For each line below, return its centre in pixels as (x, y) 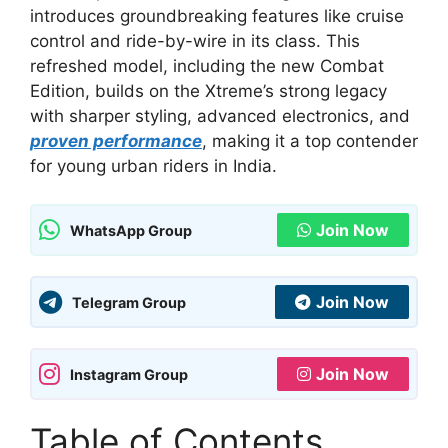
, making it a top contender (310, 140)
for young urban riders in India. (153, 165)
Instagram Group (129, 374)
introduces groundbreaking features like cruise (217, 15)
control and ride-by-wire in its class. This (195, 40)
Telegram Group (129, 302)
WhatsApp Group (131, 230)
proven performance (116, 140)
